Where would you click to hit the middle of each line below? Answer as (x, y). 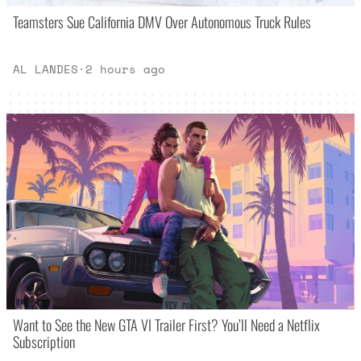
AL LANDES (46, 69)
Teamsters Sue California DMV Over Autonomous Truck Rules (162, 22)
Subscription (44, 341)
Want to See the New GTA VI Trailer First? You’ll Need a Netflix (167, 324)
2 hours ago (126, 69)
